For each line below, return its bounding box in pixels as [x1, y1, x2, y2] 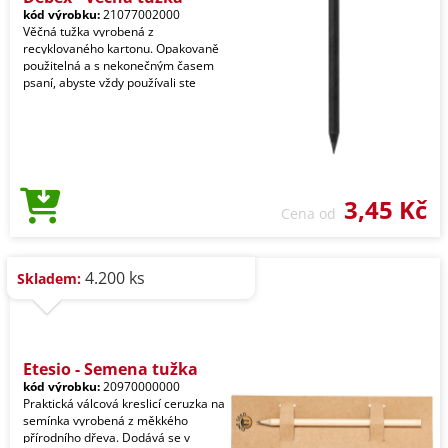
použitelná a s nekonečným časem [23, 57, 214, 74]
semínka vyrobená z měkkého [23, 412, 188, 429]
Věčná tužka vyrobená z [23, 23, 154, 40]
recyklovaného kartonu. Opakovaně [23, 40, 219, 57]
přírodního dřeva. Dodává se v [23, 429, 190, 446]
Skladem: [17, 269, 81, 288]
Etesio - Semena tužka [23, 358, 198, 380]
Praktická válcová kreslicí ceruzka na [23, 395, 225, 412]
